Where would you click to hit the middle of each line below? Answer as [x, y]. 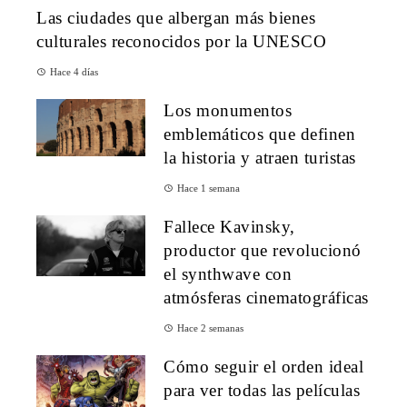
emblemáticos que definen [259, 134]
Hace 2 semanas [210, 328]
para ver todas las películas [262, 390]
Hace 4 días [74, 71]
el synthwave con [228, 273]
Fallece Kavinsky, [229, 226]
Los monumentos [228, 110]
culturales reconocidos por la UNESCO [181, 41]
